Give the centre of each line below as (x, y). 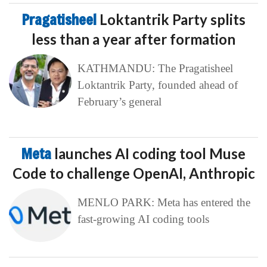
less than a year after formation (133, 39)
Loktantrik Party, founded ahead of (157, 85)
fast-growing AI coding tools (143, 219)
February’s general (119, 102)
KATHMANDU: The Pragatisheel (155, 69)
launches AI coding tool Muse (150, 154)
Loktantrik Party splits (172, 20)
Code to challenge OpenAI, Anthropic (133, 173)
